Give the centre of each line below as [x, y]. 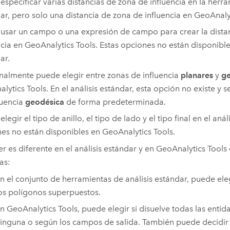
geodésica [44, 102]
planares [197, 75]
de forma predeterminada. [115, 102]
